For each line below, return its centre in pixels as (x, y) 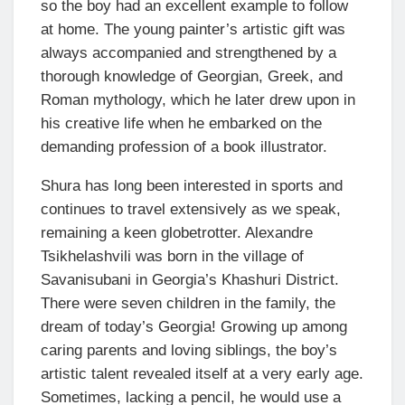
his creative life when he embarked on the (181, 123)
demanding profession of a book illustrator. (184, 146)
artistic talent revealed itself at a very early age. (202, 373)
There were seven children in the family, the (188, 303)
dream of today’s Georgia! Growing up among (194, 326)
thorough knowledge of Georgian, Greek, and (192, 76)
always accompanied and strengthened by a (188, 52)
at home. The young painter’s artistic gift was (193, 29)
